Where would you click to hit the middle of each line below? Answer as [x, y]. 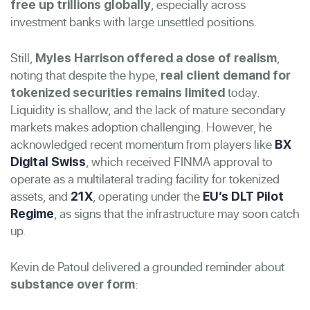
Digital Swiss [48, 161]
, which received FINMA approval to [179, 161]
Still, [23, 57]
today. [242, 92]
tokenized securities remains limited [118, 92]
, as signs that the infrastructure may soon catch [177, 213]
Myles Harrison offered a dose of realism [156, 57]
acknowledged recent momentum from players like [143, 144]
